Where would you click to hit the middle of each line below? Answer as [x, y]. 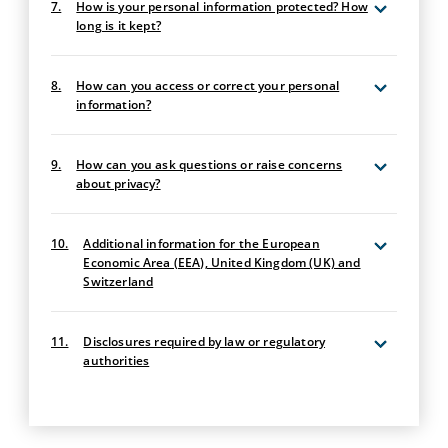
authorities [116, 361]
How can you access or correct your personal [208, 86]
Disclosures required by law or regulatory [204, 342]
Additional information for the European [201, 244]
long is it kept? [118, 26]
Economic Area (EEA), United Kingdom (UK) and [222, 263]
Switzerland [118, 282]
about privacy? [118, 184]
